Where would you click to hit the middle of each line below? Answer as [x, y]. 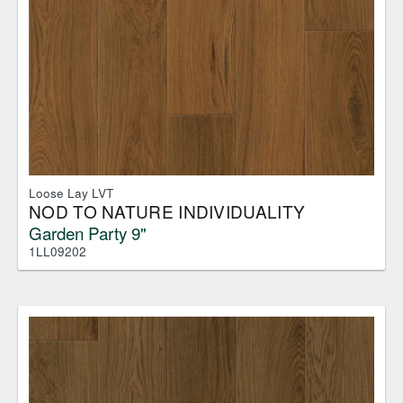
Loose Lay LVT [71, 193]
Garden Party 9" [88, 232]
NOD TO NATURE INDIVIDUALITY [167, 210]
